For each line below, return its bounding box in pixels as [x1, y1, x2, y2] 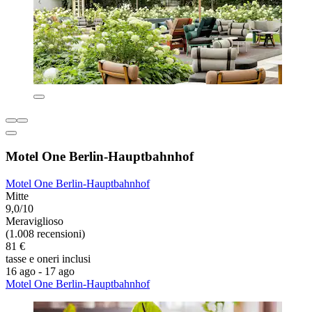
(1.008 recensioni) [6, 227, 85, 240]
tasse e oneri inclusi [6, 252, 91, 265]
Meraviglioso [6, 214, 63, 227]
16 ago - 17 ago [6, 265, 75, 277]
